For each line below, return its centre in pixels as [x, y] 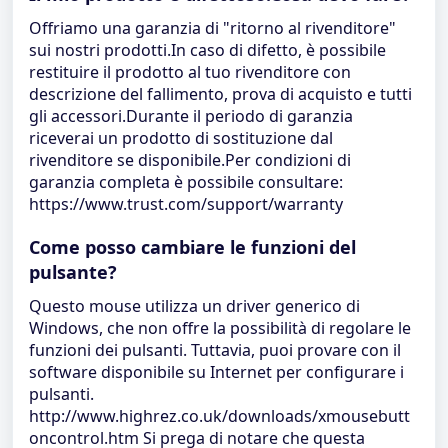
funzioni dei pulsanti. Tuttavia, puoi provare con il [215, 350]
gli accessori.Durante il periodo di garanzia [191, 116]
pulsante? [73, 272]
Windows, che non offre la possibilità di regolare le [220, 328]
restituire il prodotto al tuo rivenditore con [190, 72]
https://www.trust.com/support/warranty [186, 204]
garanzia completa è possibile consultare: [186, 182]
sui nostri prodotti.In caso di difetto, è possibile [207, 50]
